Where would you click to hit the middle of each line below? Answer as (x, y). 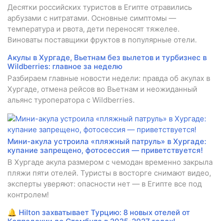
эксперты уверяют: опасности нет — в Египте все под (105, 184)
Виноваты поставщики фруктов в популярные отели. (102, 40)
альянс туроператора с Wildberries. (71, 100)
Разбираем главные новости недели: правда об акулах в (109, 78)
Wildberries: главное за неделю (65, 67)
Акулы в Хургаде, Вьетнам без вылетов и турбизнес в (107, 58)
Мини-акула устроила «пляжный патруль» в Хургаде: (107, 142)
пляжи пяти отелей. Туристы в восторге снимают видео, (109, 173)
